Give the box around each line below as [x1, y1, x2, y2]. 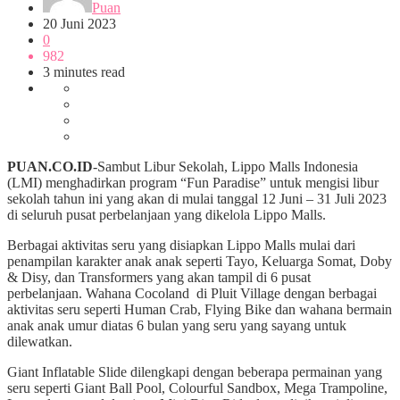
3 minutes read [43, 63, 125, 79]
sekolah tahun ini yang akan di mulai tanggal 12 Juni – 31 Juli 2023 [7, 190, 387, 206]
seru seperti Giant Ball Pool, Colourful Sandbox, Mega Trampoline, [7, 379, 387, 396]
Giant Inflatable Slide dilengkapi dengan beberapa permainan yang [7, 363, 382, 379]
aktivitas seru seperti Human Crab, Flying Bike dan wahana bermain [7, 301, 392, 317]
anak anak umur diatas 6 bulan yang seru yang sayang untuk [7, 317, 346, 333]
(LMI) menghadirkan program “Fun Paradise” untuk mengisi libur [7, 174, 379, 190]
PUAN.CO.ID [7, 158, 93, 174]
